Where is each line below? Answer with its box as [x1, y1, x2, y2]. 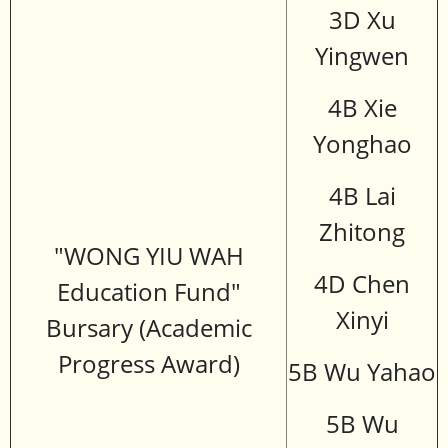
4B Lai [328, 179, 396, 213]
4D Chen [314, 267, 410, 301]
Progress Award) [57, 347, 240, 381]
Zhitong [319, 215, 405, 249]
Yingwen [315, 39, 409, 73]
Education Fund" [56, 275, 241, 309]
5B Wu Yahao [288, 355, 436, 389]
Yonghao [312, 127, 412, 161]
